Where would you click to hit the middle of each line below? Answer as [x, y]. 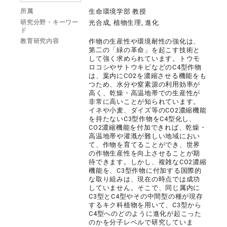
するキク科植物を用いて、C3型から [145, 205]
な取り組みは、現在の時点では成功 [145, 179]
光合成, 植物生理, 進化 [124, 23]
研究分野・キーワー [49, 22]
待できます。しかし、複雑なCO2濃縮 [148, 162]
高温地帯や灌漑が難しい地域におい [145, 136]
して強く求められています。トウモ [145, 59]
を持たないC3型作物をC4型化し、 [142, 119]
